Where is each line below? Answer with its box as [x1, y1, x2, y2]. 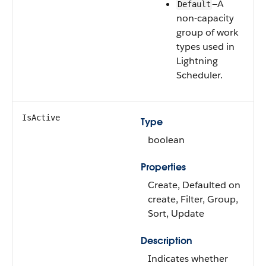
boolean [148, 134, 185, 146]
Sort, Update [148, 207, 204, 220]
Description [141, 235, 192, 247]
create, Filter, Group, [148, 193, 238, 205]
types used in [176, 40, 235, 53]
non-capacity [176, 12, 234, 24]
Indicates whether [148, 252, 228, 265]
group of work [176, 26, 238, 39]
